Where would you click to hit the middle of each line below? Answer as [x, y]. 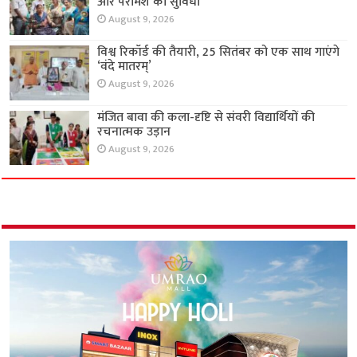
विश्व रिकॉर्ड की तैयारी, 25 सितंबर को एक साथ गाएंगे [219, 53]
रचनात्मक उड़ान [134, 131]
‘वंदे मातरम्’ [125, 67]
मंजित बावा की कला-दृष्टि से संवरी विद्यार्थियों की [206, 117]
